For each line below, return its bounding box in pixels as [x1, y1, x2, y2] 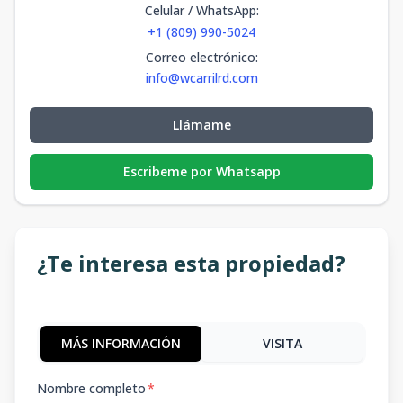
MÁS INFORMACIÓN [61, 335, 181, 352]
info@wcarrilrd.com [145, 69, 258, 86]
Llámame [172, 116, 231, 133]
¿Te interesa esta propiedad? [37, 248, 345, 278]
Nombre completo [37, 380, 146, 397]
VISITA [262, 335, 302, 352]
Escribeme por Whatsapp [122, 163, 281, 180]
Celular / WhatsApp [144, 2, 256, 19]
